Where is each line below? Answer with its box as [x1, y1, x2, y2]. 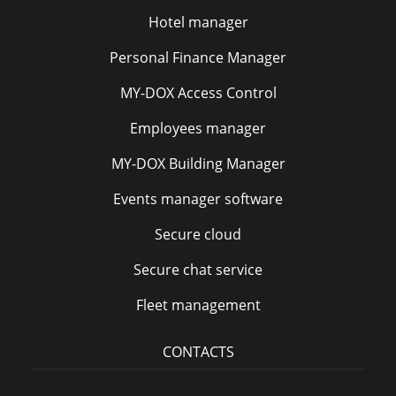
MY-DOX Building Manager [110, 154, 286, 173]
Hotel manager [148, 12, 248, 32]
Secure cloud [155, 225, 241, 244]
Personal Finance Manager [110, 48, 286, 67]
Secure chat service [133, 260, 263, 279]
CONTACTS [162, 342, 234, 362]
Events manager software [113, 189, 283, 209]
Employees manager [130, 118, 266, 138]
